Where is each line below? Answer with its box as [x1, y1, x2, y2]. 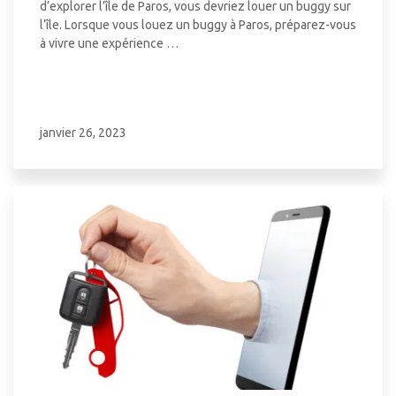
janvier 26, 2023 [40, 126, 126, 140]
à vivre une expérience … [40, 36, 179, 50]
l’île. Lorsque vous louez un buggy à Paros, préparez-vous [40, 18, 356, 32]
